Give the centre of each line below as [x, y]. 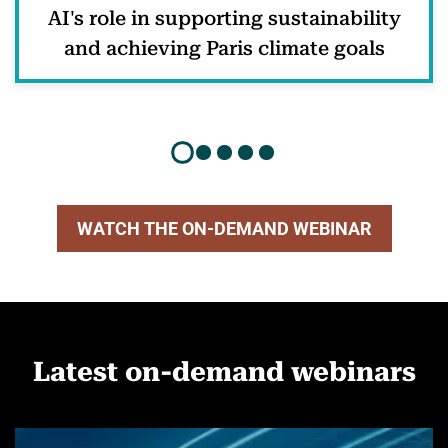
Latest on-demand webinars [224, 372]
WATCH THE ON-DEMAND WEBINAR [224, 228]
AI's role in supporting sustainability [224, 18]
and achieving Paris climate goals [224, 48]
